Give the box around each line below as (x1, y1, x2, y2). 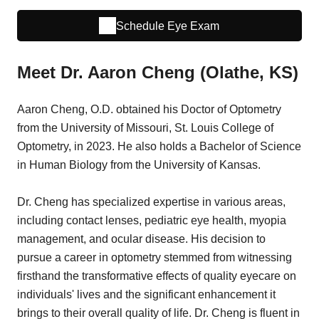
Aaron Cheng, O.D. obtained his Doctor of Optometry (17, 103, 281, 116)
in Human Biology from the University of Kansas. (17, 159, 261, 172)
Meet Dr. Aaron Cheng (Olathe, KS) (17, 63, 298, 83)
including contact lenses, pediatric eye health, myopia (17, 214, 286, 227)
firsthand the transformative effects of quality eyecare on (17, 270, 296, 283)
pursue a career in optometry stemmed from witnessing (17, 251, 292, 264)
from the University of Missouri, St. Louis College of (17, 122, 273, 135)
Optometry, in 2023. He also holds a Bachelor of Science (17, 140, 301, 153)
